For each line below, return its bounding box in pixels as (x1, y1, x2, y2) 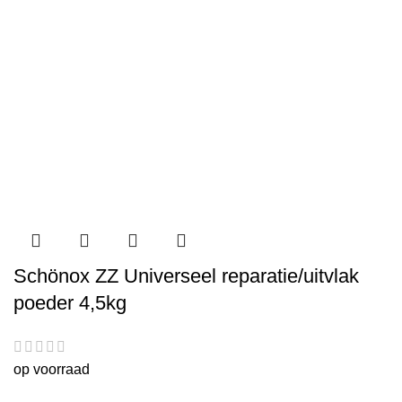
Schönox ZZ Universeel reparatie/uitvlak (13, 265, 359, 287)
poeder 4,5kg (13, 292, 127, 314)
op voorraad (13, 362, 90, 378)
